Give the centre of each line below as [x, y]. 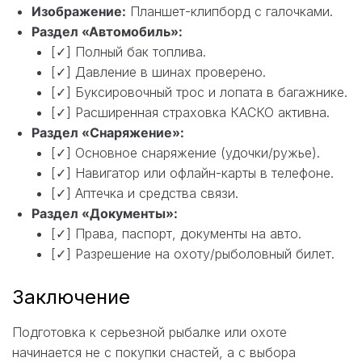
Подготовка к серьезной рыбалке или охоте [149, 332]
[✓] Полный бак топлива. [128, 51]
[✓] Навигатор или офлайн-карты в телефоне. [192, 173]
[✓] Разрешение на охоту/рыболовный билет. [193, 253]
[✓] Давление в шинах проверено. [158, 72]
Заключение [71, 297]
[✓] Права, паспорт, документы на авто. [176, 233]
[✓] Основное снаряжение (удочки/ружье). [185, 152]
